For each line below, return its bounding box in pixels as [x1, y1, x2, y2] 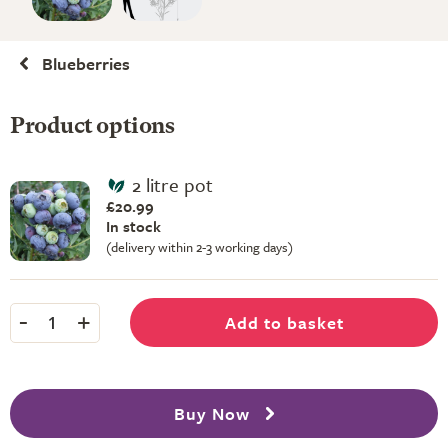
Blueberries [42, 51, 130, 76]
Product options [10, 116, 175, 138]
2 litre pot [131, 171, 213, 198]
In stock [106, 215, 161, 237]
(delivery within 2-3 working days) [106, 237, 293, 257]
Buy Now [173, 401, 255, 426]
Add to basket [224, 310, 344, 335]
